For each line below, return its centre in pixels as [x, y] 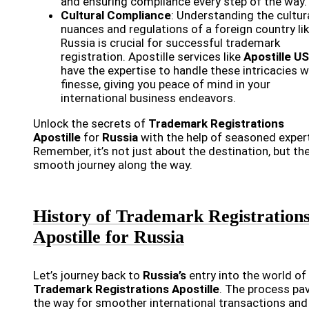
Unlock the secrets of [91, 124]
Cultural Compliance [116, 16]
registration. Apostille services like [152, 57]
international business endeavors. [148, 98]
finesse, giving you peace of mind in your [166, 84]
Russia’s [165, 276]
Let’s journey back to [88, 276]
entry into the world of [246, 276]
